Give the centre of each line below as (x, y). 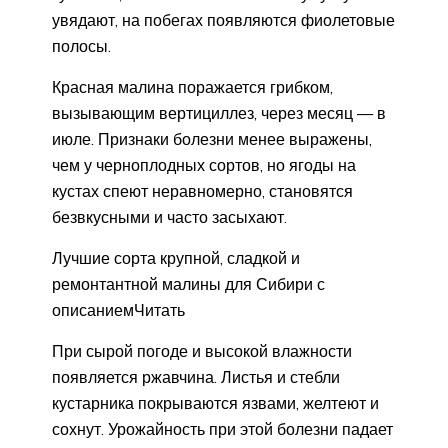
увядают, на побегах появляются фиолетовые (223, 19)
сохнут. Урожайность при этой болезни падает (222, 428)
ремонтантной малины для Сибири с (188, 283)
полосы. (81, 45)
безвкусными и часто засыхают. (169, 216)
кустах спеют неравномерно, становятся (202, 190)
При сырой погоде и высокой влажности (202, 350)
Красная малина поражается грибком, (192, 86)
